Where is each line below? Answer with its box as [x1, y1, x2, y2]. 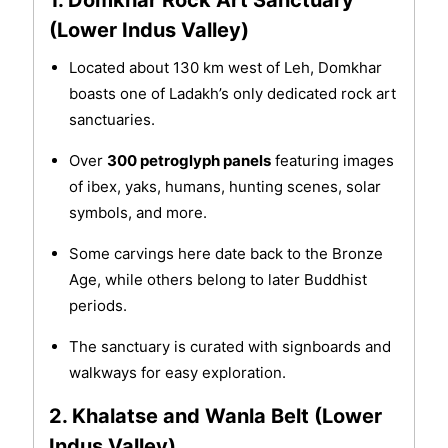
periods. [68, 296, 127, 316]
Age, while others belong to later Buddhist [68, 270, 367, 290]
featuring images [270, 151, 394, 171]
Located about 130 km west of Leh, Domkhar [68, 58, 382, 78]
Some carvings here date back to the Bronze [68, 244, 383, 264]
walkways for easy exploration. [68, 363, 286, 383]
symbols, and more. [68, 203, 207, 223]
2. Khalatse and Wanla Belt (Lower [48, 404, 382, 429]
